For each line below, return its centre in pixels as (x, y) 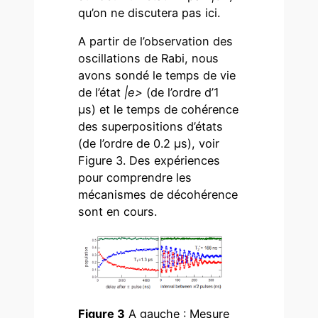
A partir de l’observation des (156, 42)
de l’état (102, 93)
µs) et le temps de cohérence (159, 110)
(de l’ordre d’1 (181, 93)
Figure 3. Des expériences (149, 161)
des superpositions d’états (151, 127)
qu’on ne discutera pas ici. (149, 12)
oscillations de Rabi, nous (149, 59)
